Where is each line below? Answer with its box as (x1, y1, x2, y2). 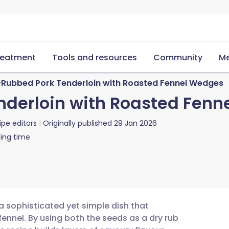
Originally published (43, 118, 112, 128)
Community (153, 52, 202, 63)
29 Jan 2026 (114, 118, 157, 128)
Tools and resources (52, 52, 137, 63)
